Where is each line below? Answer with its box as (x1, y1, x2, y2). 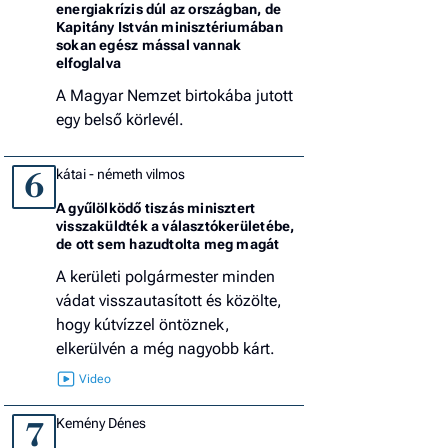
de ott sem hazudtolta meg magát (56, 235, 280, 252)
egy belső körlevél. (56, 109, 184, 129)
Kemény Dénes (56, 414, 146, 431)
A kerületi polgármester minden (56, 266, 275, 286)
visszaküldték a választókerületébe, (56, 217, 295, 234)
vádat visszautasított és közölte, (56, 290, 282, 310)
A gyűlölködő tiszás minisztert (56, 199, 256, 216)
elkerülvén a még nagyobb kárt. (56, 338, 275, 358)
